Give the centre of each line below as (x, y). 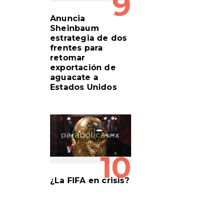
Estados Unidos (83, 87)
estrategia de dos (89, 38)
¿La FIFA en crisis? (90, 180)
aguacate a (74, 77)
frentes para (77, 48)
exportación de (83, 67)
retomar (68, 57)
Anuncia (68, 18)
